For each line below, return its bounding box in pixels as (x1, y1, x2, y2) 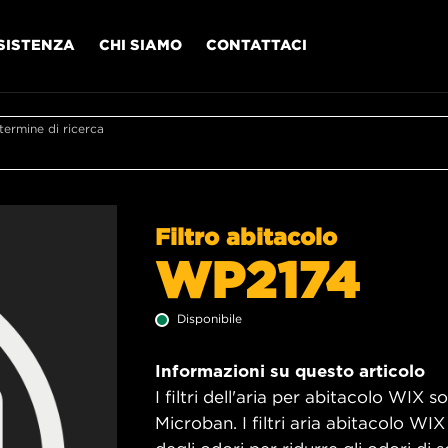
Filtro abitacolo (155, 223, 337, 249)
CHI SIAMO (99, 35, 182, 53)
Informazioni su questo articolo (155, 360, 425, 381)
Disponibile (177, 311, 242, 326)
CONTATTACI (206, 35, 307, 53)
